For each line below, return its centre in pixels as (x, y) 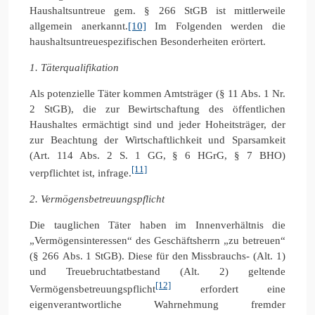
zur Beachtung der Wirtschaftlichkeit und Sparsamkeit (157, 140)
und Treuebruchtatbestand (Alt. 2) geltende (157, 271)
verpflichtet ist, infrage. (81, 173)
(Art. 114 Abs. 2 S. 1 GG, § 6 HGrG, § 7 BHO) (157, 155)
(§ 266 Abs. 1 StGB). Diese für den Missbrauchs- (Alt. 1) (157, 256)
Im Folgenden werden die (216, 26)
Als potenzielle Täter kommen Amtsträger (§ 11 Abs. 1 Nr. (157, 93)
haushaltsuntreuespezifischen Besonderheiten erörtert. (148, 41)
